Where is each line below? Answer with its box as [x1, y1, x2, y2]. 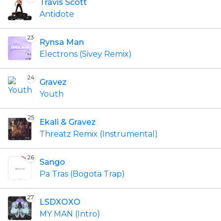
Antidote [39, 9, 74, 19]
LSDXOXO [39, 197, 80, 207]
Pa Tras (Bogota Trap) [39, 169, 125, 179]
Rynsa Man [39, 37, 84, 47]
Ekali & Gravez [39, 117, 96, 127]
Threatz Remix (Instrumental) [39, 129, 158, 139]
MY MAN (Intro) [39, 209, 100, 219]
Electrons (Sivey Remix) [39, 49, 132, 59]
